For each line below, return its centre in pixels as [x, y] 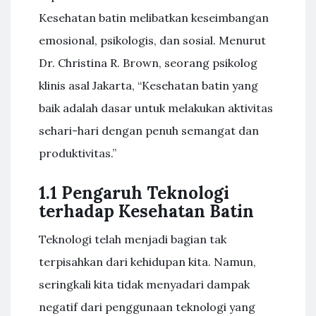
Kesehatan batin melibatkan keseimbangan [154, 18]
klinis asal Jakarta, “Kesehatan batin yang [148, 85]
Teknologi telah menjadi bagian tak [133, 239]
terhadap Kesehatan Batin [146, 211]
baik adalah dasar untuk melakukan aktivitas [156, 108]
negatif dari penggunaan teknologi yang [147, 307]
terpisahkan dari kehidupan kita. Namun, [147, 262]
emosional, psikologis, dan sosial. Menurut [152, 40]
